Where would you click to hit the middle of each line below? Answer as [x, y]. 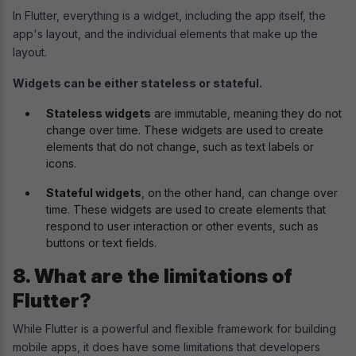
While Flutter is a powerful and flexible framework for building [174, 328]
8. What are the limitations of [153, 276]
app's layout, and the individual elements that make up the [165, 33]
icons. [63, 163]
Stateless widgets [99, 113]
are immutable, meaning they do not [246, 113]
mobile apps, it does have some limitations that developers [166, 346]
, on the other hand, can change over [240, 192]
